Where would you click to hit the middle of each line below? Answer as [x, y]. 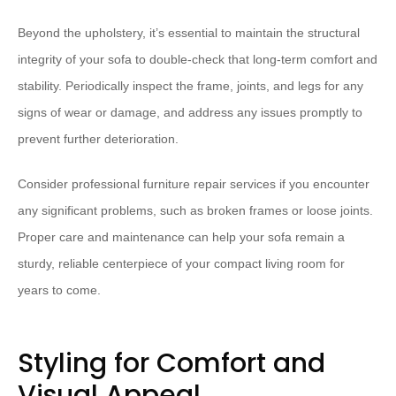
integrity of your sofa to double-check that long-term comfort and [198, 60]
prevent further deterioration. [98, 139]
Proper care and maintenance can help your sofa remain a [181, 237]
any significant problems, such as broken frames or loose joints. [195, 211]
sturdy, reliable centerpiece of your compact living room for [181, 264]
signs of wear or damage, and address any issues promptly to [190, 113]
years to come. [59, 290]
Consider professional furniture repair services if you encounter [194, 184]
